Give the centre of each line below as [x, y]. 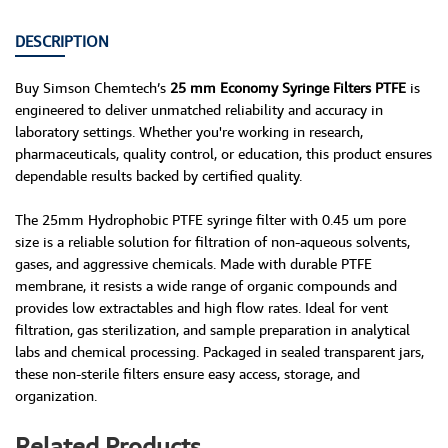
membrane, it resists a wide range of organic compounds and [206, 285]
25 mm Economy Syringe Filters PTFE [290, 87]
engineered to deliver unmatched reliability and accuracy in [199, 109]
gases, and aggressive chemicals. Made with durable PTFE [193, 263]
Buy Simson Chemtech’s [92, 87]
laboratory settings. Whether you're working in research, [189, 131]
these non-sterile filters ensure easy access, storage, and [187, 373]
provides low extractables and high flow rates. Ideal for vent [201, 307]
